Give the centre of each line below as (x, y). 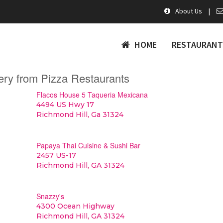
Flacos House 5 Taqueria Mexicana (92, 95)
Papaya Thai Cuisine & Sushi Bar (88, 145)
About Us (187, 11)
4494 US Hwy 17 (65, 105)
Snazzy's (50, 196)
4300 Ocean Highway (75, 206)
